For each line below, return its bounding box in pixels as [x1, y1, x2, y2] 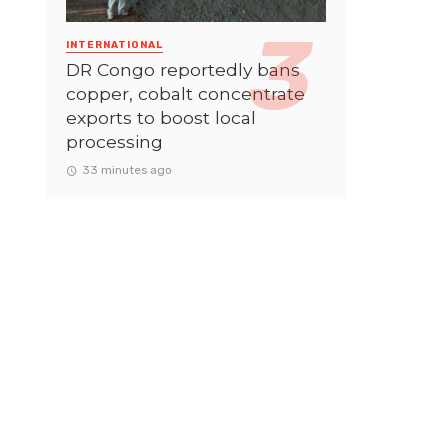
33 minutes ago [81, 162, 172, 177]
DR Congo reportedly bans [66, 58, 300, 80]
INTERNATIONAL [66, 38, 163, 51]
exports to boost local [66, 106, 256, 128]
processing [66, 130, 163, 152]
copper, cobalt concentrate [66, 82, 305, 104]
